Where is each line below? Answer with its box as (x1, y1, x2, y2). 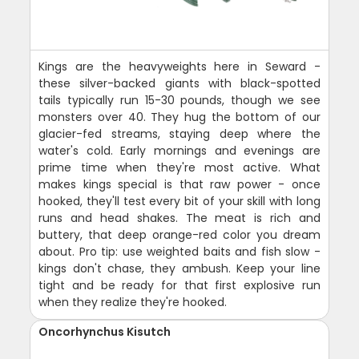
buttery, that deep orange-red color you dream (38, 227, 321, 243)
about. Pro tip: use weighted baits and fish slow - (38, 244, 321, 260)
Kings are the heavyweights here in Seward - (38, 58, 321, 75)
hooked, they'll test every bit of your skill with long (38, 193, 321, 209)
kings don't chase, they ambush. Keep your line (38, 260, 321, 276)
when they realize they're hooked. (38, 294, 228, 310)
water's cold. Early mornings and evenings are (38, 143, 321, 159)
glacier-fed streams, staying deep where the (38, 126, 321, 142)
